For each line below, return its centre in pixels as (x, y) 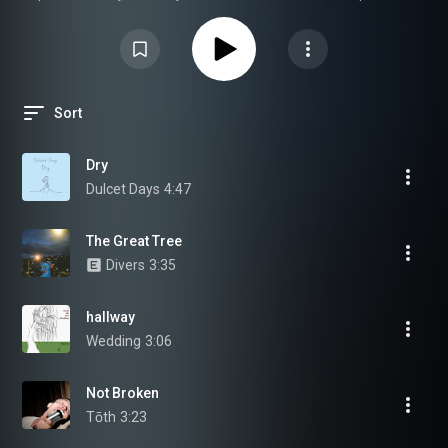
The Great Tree (134, 241)
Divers (125, 265)
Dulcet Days (123, 189)
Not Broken (122, 393)
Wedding (113, 341)
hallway (110, 317)
